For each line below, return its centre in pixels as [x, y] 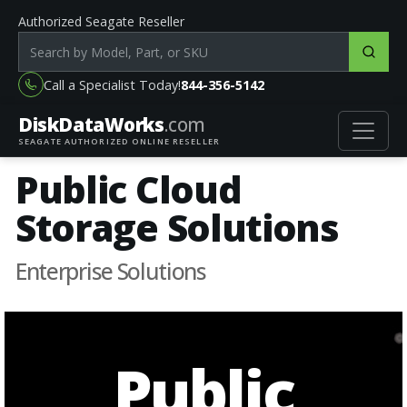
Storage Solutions [177, 227]
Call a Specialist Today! [112, 84]
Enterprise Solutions [111, 271]
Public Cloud [129, 189]
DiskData [61, 124]
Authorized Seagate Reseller [101, 21]
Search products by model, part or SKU [152, 43]
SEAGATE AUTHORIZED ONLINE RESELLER [119, 141]
